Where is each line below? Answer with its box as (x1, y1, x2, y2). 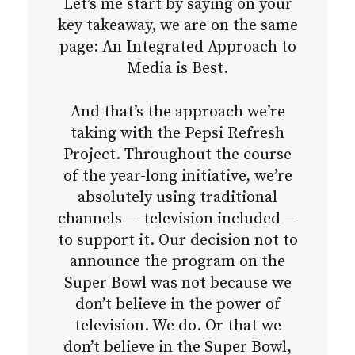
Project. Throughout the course (63, 145, 292, 166)
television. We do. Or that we (74, 316, 281, 337)
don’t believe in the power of (74, 295, 281, 315)
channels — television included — (57, 209, 298, 230)
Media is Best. (127, 59, 228, 79)
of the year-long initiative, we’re (63, 166, 292, 187)
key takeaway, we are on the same (57, 16, 298, 36)
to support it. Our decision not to (57, 231, 298, 251)
